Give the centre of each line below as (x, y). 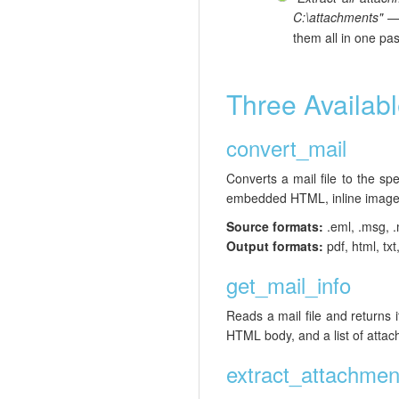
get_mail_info (289, 285)
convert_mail (286, 148)
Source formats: (275, 227)
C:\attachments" (338, 17)
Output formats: (275, 246)
